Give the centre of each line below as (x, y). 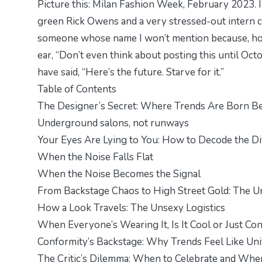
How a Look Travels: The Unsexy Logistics (131, 208)
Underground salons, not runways (113, 123)
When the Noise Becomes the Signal (119, 174)
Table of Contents (77, 89)
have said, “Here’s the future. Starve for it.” (131, 72)
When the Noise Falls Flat (95, 157)
